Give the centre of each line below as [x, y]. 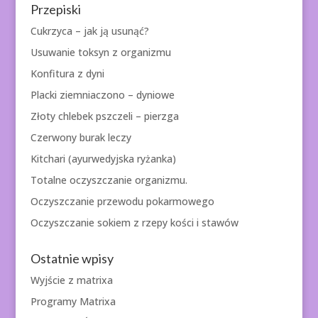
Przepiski [55, 10]
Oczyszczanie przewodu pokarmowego [122, 202]
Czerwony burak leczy [81, 138]
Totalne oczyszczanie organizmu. [109, 180]
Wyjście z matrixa [71, 280]
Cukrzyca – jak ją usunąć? [89, 31]
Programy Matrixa [73, 302]
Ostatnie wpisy [72, 259]
